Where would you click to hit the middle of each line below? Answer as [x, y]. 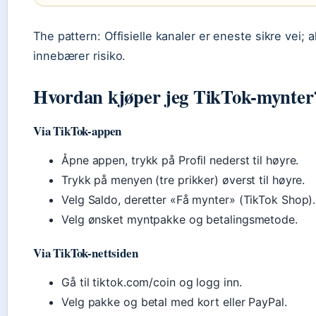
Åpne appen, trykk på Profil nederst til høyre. [180, 160]
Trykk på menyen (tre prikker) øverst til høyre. [183, 180]
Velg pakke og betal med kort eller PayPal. [174, 302]
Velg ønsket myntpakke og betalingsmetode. [180, 219]
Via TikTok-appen [78, 131]
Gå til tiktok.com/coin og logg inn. [152, 282]
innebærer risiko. [80, 56]
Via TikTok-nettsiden [86, 253]
